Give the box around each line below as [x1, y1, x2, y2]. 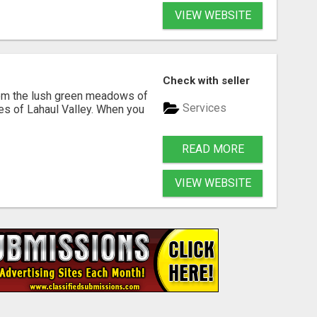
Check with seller [163, 74, 250, 87]
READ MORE [181, 142, 244, 156]
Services [180, 101, 227, 115]
